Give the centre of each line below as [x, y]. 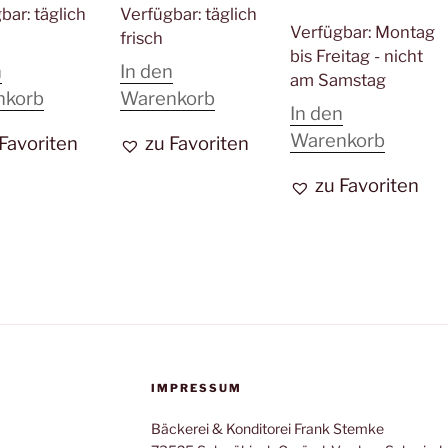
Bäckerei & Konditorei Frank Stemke [267, 428]
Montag [404, 31]
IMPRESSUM [196, 387]
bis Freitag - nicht [356, 55]
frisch [141, 37]
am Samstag [337, 79]
